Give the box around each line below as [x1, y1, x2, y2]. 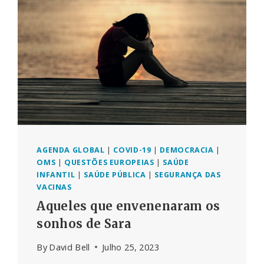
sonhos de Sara [37, 216, 131, 231]
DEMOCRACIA [160, 145, 214, 156]
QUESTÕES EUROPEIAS [64, 157, 154, 168]
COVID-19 [113, 145, 151, 156]
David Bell [49, 241, 90, 253]
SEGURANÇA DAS [154, 170, 221, 180]
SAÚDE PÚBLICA [84, 170, 146, 180]
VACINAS [37, 182, 72, 193]
